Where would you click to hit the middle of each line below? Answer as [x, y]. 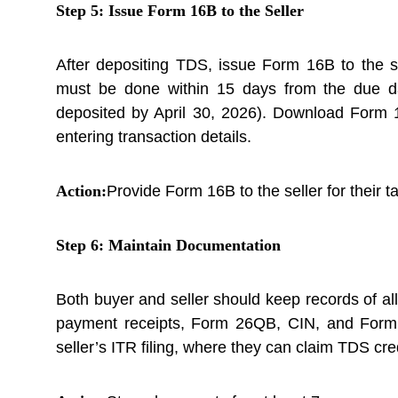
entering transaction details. [154, 137]
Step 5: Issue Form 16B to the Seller [180, 11]
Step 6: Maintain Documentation [168, 245]
